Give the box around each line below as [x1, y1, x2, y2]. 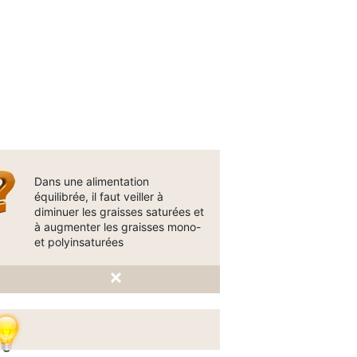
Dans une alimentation [33, 174, 149, 188]
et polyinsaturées [33, 234, 124, 249]
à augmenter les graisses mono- [33, 219, 201, 233]
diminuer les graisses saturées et [33, 204, 204, 218]
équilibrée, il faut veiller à [33, 189, 163, 203]
